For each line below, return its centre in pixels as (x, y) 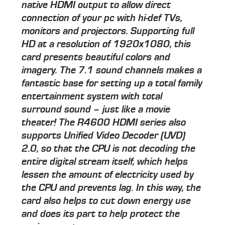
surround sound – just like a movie (96, 110)
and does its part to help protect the (101, 214)
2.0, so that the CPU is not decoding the (109, 149)
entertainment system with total (92, 97)
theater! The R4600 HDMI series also (104, 123)
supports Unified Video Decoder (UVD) (104, 136)
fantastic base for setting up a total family (112, 84)
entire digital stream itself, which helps (105, 162)
